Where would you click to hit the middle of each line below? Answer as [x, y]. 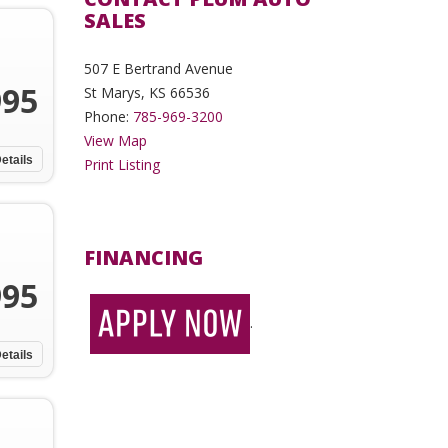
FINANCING [143, 257]
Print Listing [121, 164]
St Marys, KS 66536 [146, 92]
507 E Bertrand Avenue [158, 68]
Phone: [108, 116]
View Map [115, 140]
